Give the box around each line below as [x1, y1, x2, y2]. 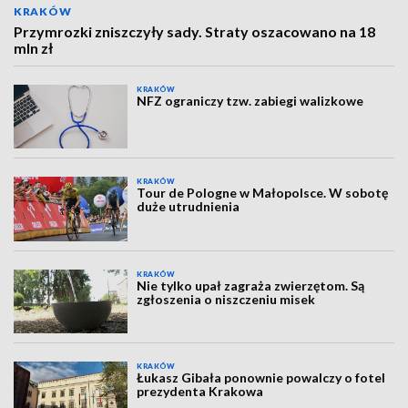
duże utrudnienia [137, 199, 240, 215]
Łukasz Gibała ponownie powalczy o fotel [137, 370, 386, 386]
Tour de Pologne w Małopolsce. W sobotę [137, 185, 389, 201]
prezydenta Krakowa [137, 383, 264, 400]
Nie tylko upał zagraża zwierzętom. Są [137, 277, 365, 293]
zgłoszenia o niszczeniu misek [137, 291, 316, 307]
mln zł [14, 39, 53, 56]
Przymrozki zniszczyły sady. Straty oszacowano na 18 [14, 23, 375, 40]
